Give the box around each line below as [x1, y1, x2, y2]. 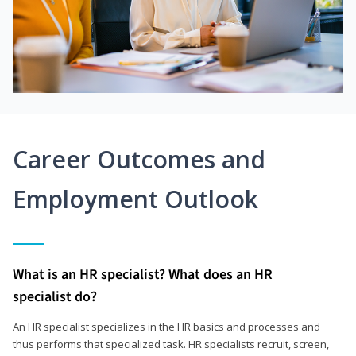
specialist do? [13, 286, 97, 307]
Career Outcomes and [13, 142, 265, 176]
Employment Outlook [13, 182, 258, 215]
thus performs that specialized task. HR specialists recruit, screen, [13, 336, 329, 351]
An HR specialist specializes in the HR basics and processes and [13, 319, 320, 334]
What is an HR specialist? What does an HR [13, 264, 273, 284]
